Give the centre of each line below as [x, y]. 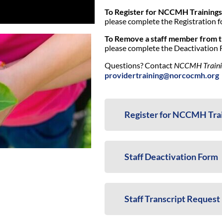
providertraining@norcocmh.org [162, 75]
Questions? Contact [139, 65]
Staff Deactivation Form [171, 157]
